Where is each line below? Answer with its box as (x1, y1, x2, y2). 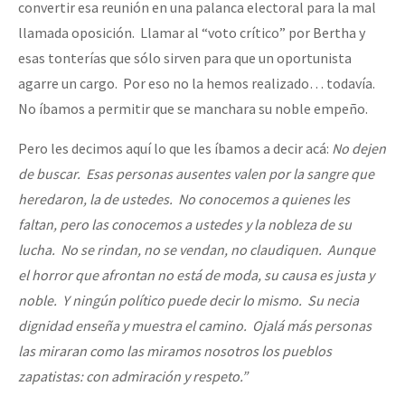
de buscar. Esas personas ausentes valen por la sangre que (18, 164, 374, 183)
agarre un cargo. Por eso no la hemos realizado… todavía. (18, 73, 378, 92)
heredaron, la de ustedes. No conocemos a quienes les (18, 189, 350, 208)
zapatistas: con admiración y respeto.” (18, 366, 248, 385)
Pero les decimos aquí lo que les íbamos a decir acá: (18, 138, 332, 157)
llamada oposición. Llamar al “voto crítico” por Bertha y (18, 23, 365, 42)
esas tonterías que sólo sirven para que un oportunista (18, 48, 352, 67)
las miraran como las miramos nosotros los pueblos (18, 341, 332, 360)
